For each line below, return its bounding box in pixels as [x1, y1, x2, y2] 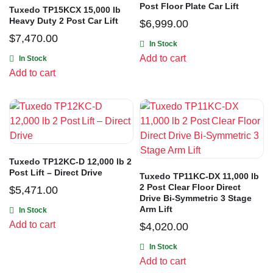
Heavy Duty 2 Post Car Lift [9, 16, 118, 26]
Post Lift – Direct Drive [9, 168, 102, 178]
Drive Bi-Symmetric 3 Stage [140, 193, 252, 204]
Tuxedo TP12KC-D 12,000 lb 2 [9, 157, 132, 167]
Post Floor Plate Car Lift [140, 1, 239, 12]
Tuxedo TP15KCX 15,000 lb [9, 5, 121, 15]
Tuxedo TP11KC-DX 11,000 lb [140, 171, 259, 182]
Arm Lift [140, 204, 172, 214]
